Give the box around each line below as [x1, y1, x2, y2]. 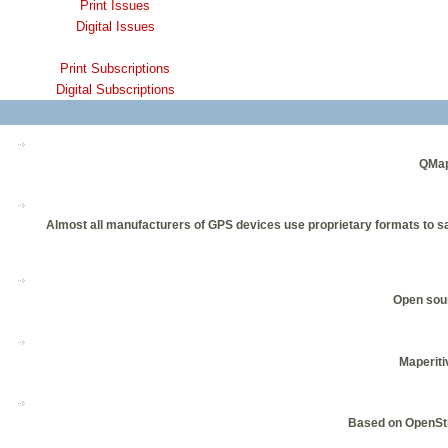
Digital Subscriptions [55, 82, 175, 98]
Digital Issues [75, 19, 155, 35]
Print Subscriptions [60, 61, 170, 77]
